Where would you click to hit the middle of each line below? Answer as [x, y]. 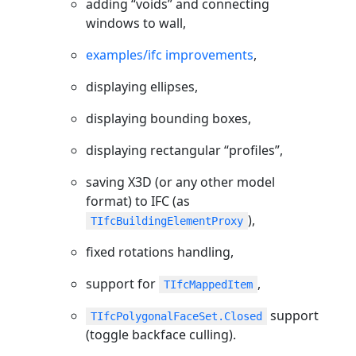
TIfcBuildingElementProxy [167, 221]
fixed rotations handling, [160, 252]
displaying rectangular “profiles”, [184, 150]
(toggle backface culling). [161, 334]
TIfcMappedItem [208, 284]
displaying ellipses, [142, 86]
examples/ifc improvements [170, 54]
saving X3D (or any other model [180, 182]
